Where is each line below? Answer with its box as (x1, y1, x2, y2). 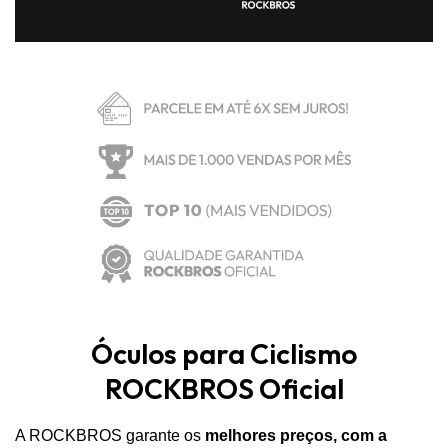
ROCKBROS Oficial (104, 371, 344, 406)
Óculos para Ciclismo (91, 336, 357, 371)
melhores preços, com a (205, 426, 387, 444)
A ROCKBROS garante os (15, 426, 205, 444)
